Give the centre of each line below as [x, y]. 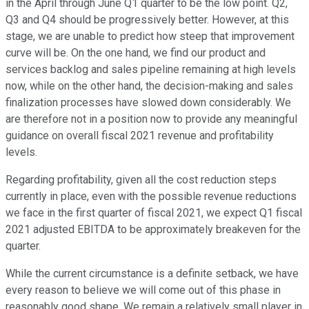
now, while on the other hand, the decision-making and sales [149, 86]
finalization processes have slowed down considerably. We [148, 103]
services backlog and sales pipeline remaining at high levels [151, 70]
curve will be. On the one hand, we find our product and [136, 53]
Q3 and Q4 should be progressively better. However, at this [147, 20]
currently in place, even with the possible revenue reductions [151, 197]
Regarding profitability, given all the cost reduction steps [141, 180]
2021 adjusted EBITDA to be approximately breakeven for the [153, 230]
